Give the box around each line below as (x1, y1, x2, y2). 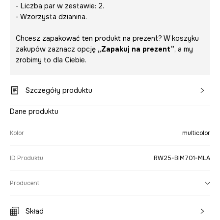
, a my (174, 45, 193, 54)
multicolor (182, 129, 210, 137)
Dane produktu (10, 107, 58, 116)
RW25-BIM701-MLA (154, 154, 210, 162)
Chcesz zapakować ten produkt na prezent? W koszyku (16, 34, 199, 43)
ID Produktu (10, 154, 43, 162)
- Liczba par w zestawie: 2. (16, 1, 104, 10)
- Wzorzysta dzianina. (16, 12, 87, 21)
